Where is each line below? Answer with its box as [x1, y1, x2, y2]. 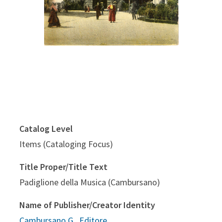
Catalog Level [19, 122, 73, 134]
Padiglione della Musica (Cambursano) [19, 176, 160, 188]
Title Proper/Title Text [19, 161, 108, 172]
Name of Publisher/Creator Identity [19, 199, 155, 211]
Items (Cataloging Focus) [19, 138, 113, 150]
